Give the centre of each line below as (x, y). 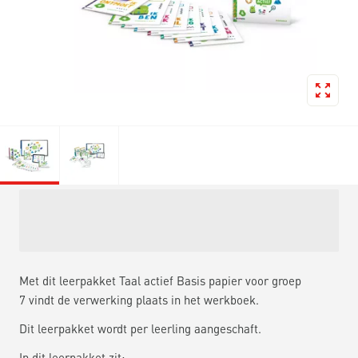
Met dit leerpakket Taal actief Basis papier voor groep (160, 280)
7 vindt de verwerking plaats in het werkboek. (139, 299)
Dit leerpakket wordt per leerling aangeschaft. (140, 328)
